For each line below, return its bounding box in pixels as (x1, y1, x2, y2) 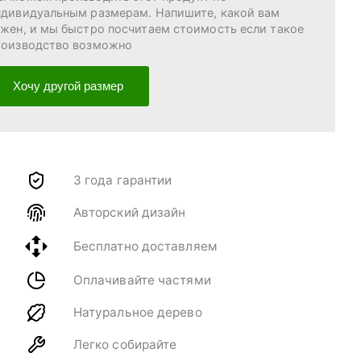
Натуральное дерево (73, 305, 202, 321)
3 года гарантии (73, 172, 172, 189)
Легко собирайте (73, 337, 177, 353)
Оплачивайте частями (73, 272, 211, 288)
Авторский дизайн (73, 205, 186, 221)
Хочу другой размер (13, 78, 123, 93)
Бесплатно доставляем (73, 239, 218, 255)
